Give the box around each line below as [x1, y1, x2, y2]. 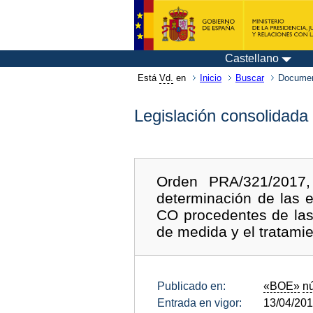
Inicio [200, 73, 221, 83]
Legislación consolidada [134, 106, 308, 125]
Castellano [225, 52, 279, 64]
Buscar [235, 73, 264, 83]
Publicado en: [157, 279, 226, 292]
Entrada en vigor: [157, 296, 242, 309]
